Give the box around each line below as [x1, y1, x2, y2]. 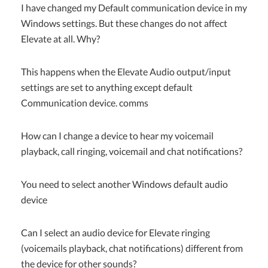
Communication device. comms [21, 97, 148, 109]
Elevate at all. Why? [21, 33, 100, 45]
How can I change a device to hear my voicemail [21, 130, 214, 142]
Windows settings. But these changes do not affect [21, 17, 227, 29]
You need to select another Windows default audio [21, 178, 228, 190]
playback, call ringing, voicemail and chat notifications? [21, 145, 242, 157]
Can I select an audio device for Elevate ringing [21, 226, 210, 238]
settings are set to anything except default [21, 81, 193, 93]
